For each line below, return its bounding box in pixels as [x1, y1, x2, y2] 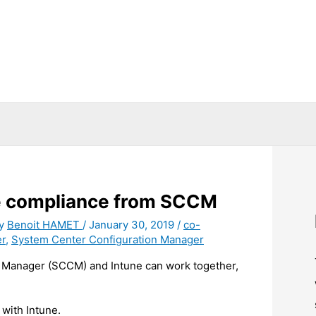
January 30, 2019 [89, 217, 177, 231]
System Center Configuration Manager [11, 232, 204, 246]
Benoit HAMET [7, 217, 83, 231]
